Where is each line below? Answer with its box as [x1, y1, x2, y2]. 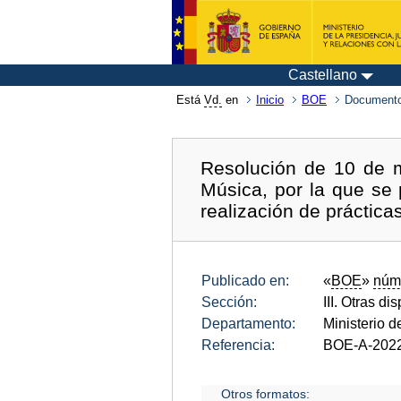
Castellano [288, 67, 357, 82]
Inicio [256, 93, 284, 107]
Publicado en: [201, 272, 289, 288]
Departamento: [201, 315, 295, 331]
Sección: [201, 294, 257, 310]
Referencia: [201, 337, 275, 353]
